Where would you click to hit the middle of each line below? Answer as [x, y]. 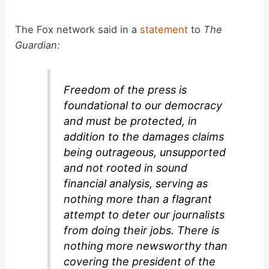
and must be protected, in [131, 121]
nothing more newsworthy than [146, 246]
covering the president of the [140, 261]
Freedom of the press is [125, 89]
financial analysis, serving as [136, 183]
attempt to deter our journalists [144, 214]
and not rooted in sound [126, 168]
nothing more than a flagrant [138, 199]
